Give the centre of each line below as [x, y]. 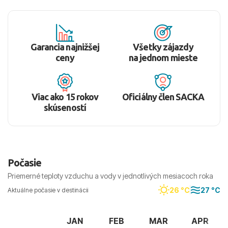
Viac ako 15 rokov [65, 97]
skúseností [65, 108]
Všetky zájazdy [163, 47]
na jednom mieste [163, 58]
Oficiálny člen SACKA [163, 97]
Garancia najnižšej [65, 47]
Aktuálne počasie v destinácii [48, 190]
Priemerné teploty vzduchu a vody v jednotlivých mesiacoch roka [110, 176]
